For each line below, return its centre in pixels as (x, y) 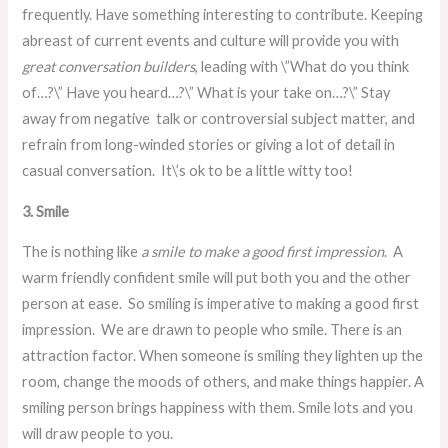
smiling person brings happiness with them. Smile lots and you (218, 408)
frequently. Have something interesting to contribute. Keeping (223, 14)
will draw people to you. (98, 434)
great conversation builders (109, 66)
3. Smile (46, 211)
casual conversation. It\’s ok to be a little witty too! (188, 170)
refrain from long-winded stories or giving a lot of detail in (209, 144)
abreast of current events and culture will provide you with (211, 40)
